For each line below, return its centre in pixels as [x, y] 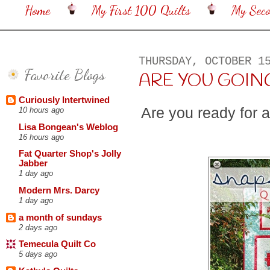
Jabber [33, 164]
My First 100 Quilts [141, 11]
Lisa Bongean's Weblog [68, 127]
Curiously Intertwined [64, 100]
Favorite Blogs [65, 74]
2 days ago [38, 227]
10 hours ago [41, 110]
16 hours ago [41, 137]
